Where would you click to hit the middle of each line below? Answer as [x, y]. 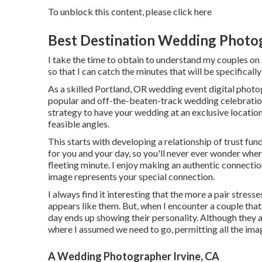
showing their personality [146, 217]
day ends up [72, 217]
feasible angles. [79, 123]
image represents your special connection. [131, 176]
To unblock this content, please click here [130, 11]
